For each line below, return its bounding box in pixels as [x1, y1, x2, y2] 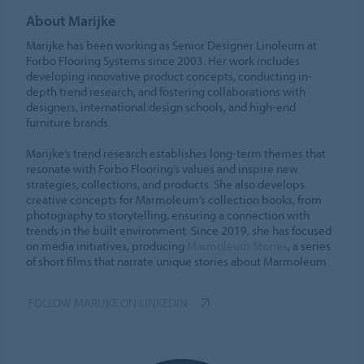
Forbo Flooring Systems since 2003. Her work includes [26, 53, 301, 69]
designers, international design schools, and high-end [26, 99, 297, 115]
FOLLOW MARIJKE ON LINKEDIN [28, 295, 188, 311]
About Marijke [26, 11, 116, 31]
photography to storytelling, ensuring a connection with [26, 207, 310, 223]
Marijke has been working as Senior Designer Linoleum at [26, 37, 318, 54]
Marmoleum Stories [187, 238, 288, 254]
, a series [288, 238, 331, 254]
